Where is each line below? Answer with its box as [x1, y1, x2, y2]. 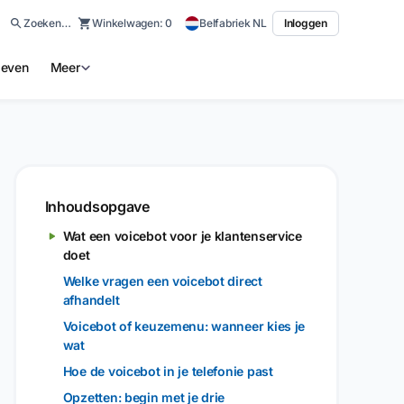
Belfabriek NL [199, 16, 267, 30]
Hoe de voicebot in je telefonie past [62, 363, 273, 379]
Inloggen [283, 16, 327, 30]
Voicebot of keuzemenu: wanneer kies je [62, 318, 306, 334]
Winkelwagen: [92, 16, 166, 30]
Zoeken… [23, 16, 71, 30]
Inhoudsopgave [44, 197, 150, 216]
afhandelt [62, 292, 120, 308]
